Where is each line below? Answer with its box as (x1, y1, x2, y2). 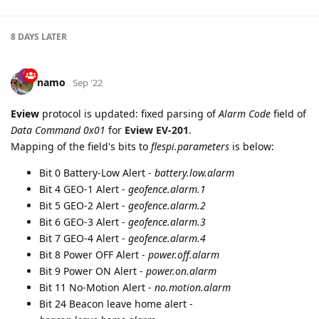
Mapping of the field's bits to (11, 140, 151, 154)
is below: (229, 140, 274, 154)
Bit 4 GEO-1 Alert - (39, 182, 128, 197)
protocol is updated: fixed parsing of (39, 107, 219, 121)
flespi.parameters (151, 140, 229, 154)
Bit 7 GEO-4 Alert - (39, 231, 128, 246)
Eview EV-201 (125, 123, 189, 137)
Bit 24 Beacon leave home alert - (39, 297, 193, 311)
